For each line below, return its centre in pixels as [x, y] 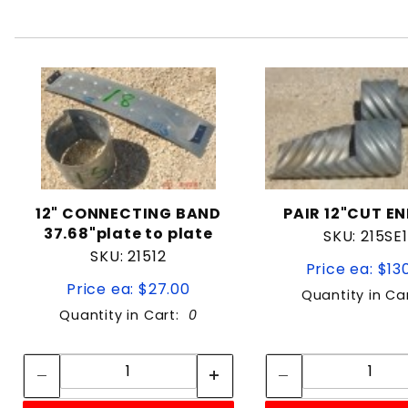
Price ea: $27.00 [128, 289]
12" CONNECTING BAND [128, 213]
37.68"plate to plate [128, 233]
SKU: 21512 [128, 256]
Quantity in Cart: [124, 315]
